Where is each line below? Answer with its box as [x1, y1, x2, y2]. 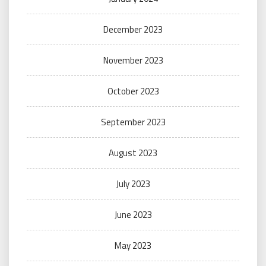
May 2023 [115, 239, 151, 252]
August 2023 [109, 146, 157, 160]
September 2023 [100, 115, 166, 129]
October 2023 [107, 84, 159, 98]
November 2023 [103, 53, 163, 67]
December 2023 [103, 23, 163, 36]
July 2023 [116, 177, 150, 191]
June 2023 [114, 208, 152, 221]
